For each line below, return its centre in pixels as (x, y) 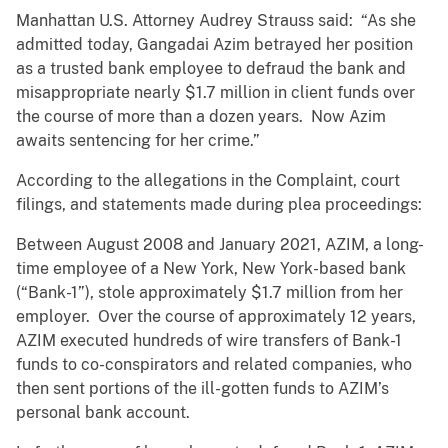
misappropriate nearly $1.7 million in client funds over (215, 93)
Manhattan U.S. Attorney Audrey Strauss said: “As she (216, 21)
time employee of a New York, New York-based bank (211, 269)
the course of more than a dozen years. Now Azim (201, 117)
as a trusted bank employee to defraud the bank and (211, 69)
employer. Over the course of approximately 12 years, (216, 317)
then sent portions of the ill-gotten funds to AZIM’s (202, 389)
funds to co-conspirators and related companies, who (214, 365)
